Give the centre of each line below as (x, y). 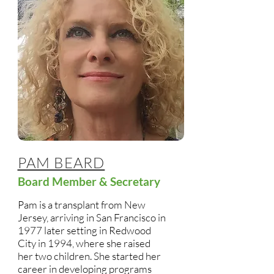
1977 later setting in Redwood (84, 230)
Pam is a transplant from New (81, 205)
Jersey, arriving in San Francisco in (91, 217)
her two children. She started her (89, 256)
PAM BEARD (61, 163)
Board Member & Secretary (89, 181)
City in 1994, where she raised (84, 243)
